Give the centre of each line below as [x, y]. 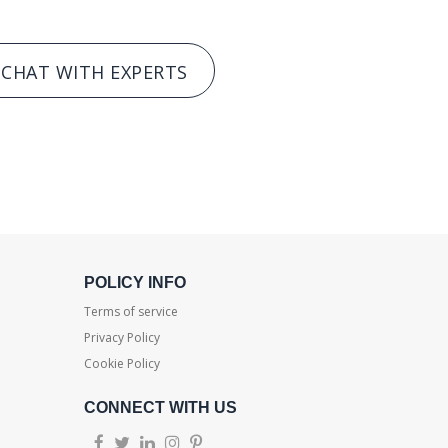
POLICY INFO [134, 282]
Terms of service [130, 311]
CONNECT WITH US [160, 407]
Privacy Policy [121, 337]
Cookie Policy [121, 363]
